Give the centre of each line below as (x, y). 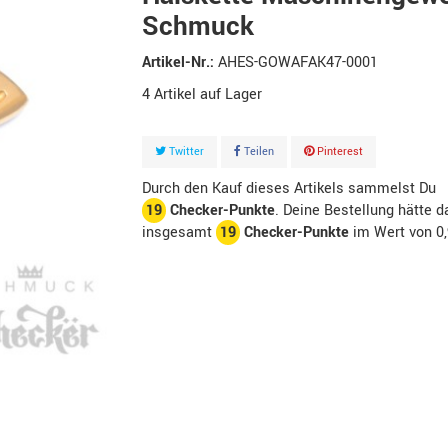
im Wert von (392, 232)
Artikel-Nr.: (177, 62)
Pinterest (338, 151)
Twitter (184, 151)
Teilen (257, 151)
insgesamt (178, 232)
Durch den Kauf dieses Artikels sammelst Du (288, 188)
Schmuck (197, 26)
